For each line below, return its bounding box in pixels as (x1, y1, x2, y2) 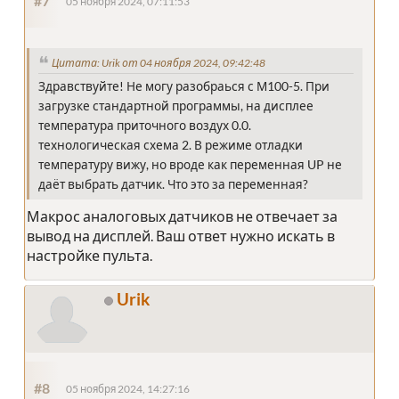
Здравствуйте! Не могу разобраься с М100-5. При (38, 79, 330, 94)
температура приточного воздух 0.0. (38, 118, 251, 134)
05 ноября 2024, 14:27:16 (66, 383, 190, 395)
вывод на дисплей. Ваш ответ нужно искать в (27, 227, 335, 245)
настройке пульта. (27, 247, 152, 265)
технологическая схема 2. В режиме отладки (38, 138, 303, 153)
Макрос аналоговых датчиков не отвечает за (27, 208, 338, 225)
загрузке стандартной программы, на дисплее (38, 99, 313, 114)
